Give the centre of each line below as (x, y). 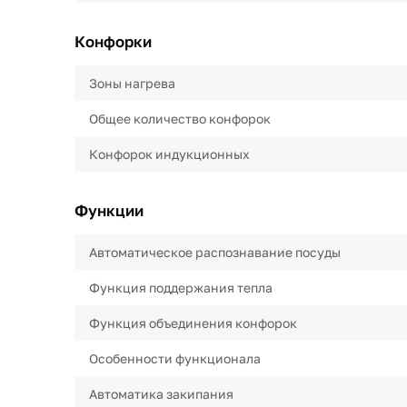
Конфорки (113, 41)
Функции (109, 210)
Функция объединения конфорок (193, 323)
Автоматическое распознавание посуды (215, 252)
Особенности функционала (175, 358)
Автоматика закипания (161, 394)
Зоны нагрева (132, 83)
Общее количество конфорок (180, 119)
